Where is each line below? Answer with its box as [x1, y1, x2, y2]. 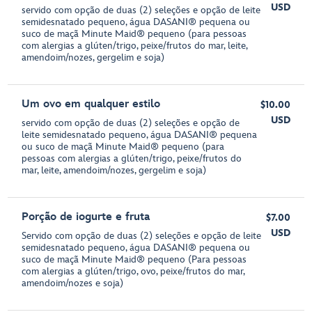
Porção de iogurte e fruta [22, 210, 150, 224]
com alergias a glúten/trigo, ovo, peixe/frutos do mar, [22, 265, 245, 277]
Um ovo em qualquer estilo [22, 97, 161, 111]
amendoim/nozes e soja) [22, 276, 124, 289]
